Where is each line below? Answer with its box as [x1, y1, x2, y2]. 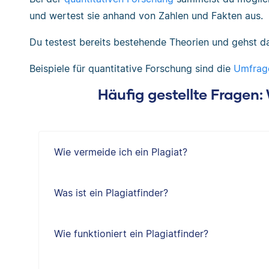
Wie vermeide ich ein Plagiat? [53, 146, 187, 158]
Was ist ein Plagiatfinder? [53, 187, 168, 199]
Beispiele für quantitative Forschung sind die [29, 62, 234, 74]
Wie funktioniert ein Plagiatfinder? [53, 228, 208, 240]
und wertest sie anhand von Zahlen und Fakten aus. [29, 10, 263, 22]
